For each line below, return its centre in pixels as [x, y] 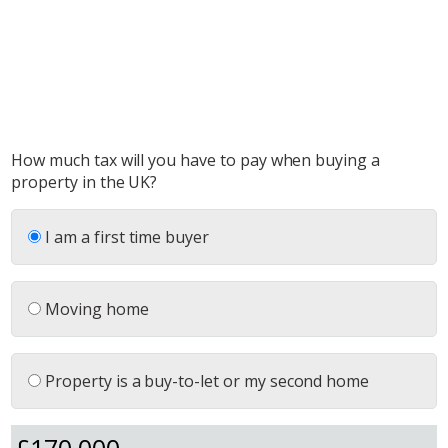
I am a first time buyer [125, 237]
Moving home [95, 309]
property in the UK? [84, 182]
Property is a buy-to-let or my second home [205, 381]
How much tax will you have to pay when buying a [195, 160]
